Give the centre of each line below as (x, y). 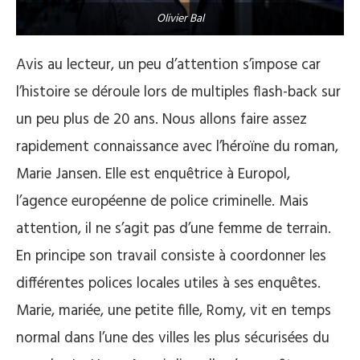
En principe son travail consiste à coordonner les (171, 256)
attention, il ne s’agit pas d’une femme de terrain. (174, 229)
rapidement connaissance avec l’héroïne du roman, (177, 147)
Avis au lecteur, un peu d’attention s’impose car (168, 65)
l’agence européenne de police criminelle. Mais (162, 201)
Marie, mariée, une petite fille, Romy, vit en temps (174, 311)
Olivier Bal (180, 18)
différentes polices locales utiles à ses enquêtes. (168, 283)
